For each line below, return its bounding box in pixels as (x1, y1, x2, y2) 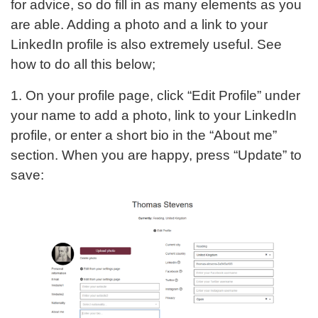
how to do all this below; (11, 57, 155, 72)
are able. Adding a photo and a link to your (11, 17, 268, 33)
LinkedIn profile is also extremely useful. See (11, 37, 282, 53)
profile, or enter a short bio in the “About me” (11, 128, 277, 143)
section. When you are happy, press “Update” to (11, 148, 302, 163)
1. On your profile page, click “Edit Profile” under (11, 88, 300, 104)
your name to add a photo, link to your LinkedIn (11, 108, 297, 124)
